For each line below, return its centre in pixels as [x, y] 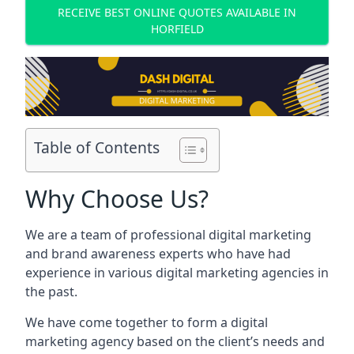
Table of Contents [97, 148]
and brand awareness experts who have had [158, 254]
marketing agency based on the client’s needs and [175, 341]
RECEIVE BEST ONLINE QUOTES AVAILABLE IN [177, 12]
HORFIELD [177, 28]
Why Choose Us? [117, 199]
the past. [51, 292]
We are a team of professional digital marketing [168, 235]
